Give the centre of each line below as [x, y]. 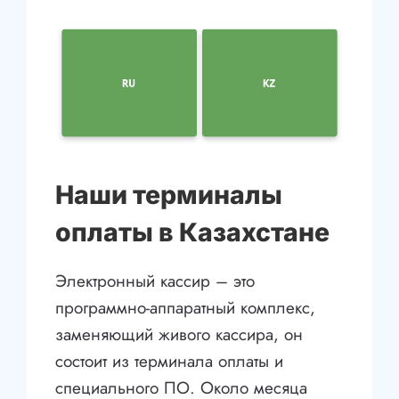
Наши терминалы [169, 195]
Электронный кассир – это [155, 281]
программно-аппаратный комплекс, [186, 308]
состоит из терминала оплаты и [170, 362]
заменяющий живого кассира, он [179, 335]
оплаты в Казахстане [193, 232]
